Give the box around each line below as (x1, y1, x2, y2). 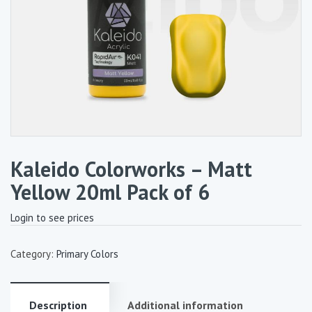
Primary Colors (56, 247, 118, 260)
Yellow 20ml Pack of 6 (10, 178, 210, 205)
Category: (10, 247, 56, 260)
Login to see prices (10, 211, 94, 224)
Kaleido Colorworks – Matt (10, 155, 252, 182)
